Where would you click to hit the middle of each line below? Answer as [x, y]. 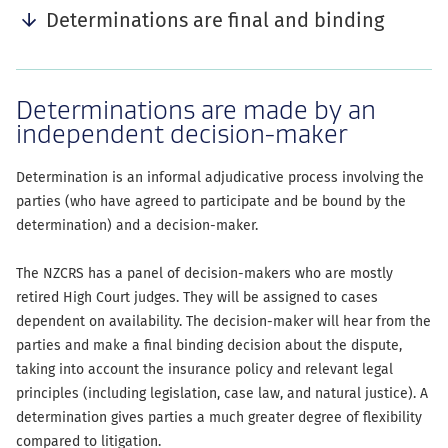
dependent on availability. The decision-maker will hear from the [223, 321]
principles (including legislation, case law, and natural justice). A [222, 393]
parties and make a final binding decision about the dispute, [209, 345]
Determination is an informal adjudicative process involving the [220, 177]
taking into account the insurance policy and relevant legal [204, 369]
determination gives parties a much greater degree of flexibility [219, 417]
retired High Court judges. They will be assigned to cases [197, 297]
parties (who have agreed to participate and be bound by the [211, 201]
